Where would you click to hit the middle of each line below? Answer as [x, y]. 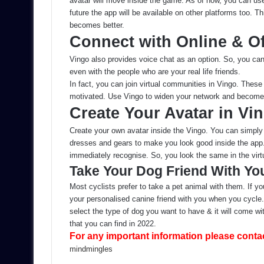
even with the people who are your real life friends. [156, 72]
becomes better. [97, 25]
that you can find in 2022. [113, 224]
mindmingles [91, 249]
